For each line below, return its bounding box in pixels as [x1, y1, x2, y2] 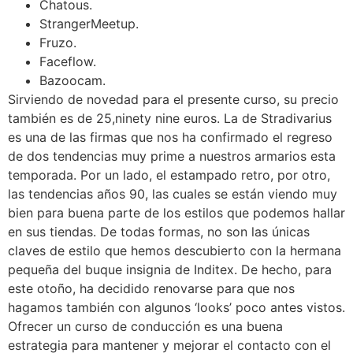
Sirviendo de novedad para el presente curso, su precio [8, 91, 339, 107]
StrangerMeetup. [39, 15, 139, 32]
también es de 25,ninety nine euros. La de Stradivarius [8, 110, 332, 126]
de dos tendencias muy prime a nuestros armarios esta [8, 147, 336, 164]
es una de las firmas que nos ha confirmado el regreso [8, 128, 333, 145]
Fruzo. [39, 34, 76, 50]
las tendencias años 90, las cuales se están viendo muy [8, 185, 337, 202]
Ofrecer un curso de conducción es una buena [8, 318, 283, 334]
